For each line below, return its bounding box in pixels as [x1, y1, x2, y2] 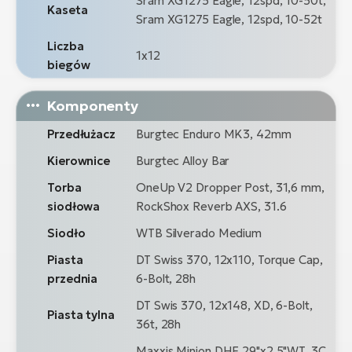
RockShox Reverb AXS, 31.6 [136, 198, 287, 214]
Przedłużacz [47, 126, 115, 141]
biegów [47, 57, 90, 72]
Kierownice [47, 152, 110, 168]
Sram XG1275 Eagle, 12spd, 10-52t [136, 11, 322, 27]
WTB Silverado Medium [136, 225, 262, 240]
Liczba [47, 38, 84, 53]
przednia [47, 270, 98, 286]
